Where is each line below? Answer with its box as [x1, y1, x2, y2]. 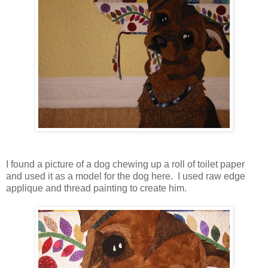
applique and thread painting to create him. [6, 182, 187, 193]
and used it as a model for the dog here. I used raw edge [6, 170, 245, 181]
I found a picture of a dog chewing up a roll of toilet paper [6, 159, 245, 169]
